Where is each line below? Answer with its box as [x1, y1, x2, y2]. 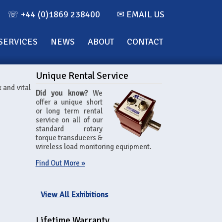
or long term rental [35, 107, 103, 115]
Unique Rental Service [35, 70, 128, 82]
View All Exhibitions [40, 190, 108, 200]
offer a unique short [35, 98, 103, 107]
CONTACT [127, 36, 164, 47]
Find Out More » [35, 159, 85, 167]
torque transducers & [35, 133, 103, 142]
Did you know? [35, 89, 88, 98]
